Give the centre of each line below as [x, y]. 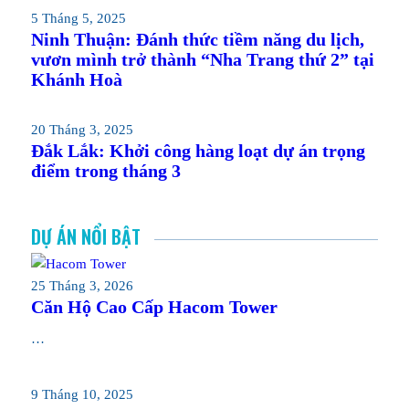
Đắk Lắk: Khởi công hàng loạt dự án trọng [198, 151]
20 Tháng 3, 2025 [82, 130]
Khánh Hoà [76, 79]
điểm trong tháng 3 [105, 171]
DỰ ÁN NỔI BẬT [85, 236]
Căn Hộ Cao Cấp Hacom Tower [154, 306]
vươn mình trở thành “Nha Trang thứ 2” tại [202, 59]
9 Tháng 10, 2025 [82, 394]
